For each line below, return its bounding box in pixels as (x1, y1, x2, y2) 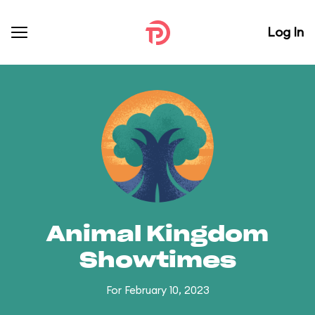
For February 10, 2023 (105, 283, 210, 297)
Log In (267, 24, 304, 40)
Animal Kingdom (46, 224, 269, 245)
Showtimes (79, 250, 236, 271)
